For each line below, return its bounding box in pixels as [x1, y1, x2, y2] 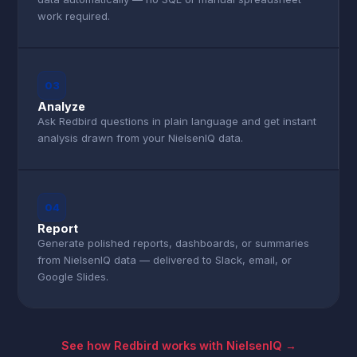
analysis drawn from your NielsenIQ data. [37, 131, 244, 144]
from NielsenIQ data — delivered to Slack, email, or [37, 253, 292, 266]
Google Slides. [37, 270, 109, 283]
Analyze [37, 100, 86, 113]
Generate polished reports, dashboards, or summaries [37, 237, 310, 249]
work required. [37, 10, 111, 22]
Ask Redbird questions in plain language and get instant [37, 115, 317, 127]
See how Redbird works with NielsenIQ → [61, 339, 296, 352]
